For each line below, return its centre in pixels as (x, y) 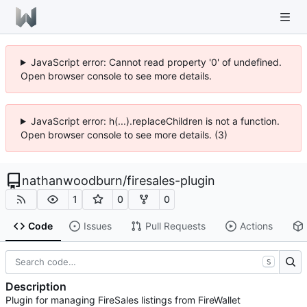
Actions (256, 226)
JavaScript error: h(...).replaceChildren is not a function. (155, 121)
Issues (97, 226)
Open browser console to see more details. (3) (124, 135)
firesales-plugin (171, 181)
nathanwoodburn (72, 181)
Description (36, 287)
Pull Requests (175, 226)
